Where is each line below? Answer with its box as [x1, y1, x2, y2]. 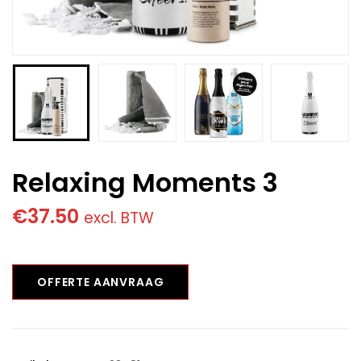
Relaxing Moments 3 [12, 164, 278, 201]
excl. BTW [84, 207, 154, 229]
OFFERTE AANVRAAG [37, 274, 164, 290]
